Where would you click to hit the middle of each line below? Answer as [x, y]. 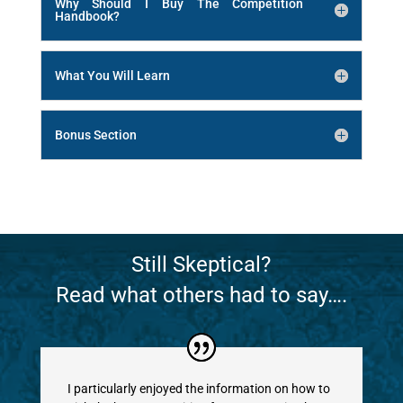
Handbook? [87, 17]
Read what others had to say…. [201, 296]
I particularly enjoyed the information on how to [198, 388]
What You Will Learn [112, 76]
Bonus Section [95, 135]
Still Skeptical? [201, 265]
